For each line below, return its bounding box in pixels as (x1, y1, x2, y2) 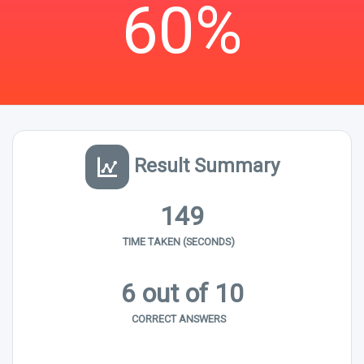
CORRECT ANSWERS (132, 313, 227, 326)
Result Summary (128, 154, 279, 177)
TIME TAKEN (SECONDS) (123, 236, 236, 249)
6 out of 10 (120, 277, 244, 309)
